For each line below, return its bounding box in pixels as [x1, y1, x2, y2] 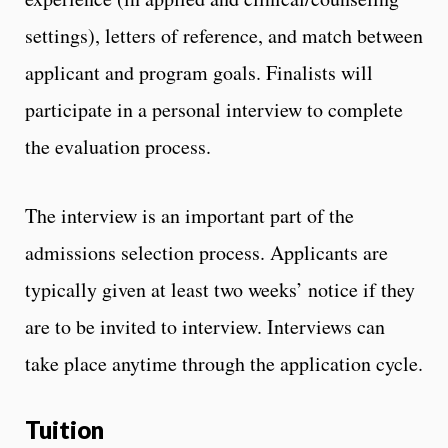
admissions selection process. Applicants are [25, 238, 388, 266]
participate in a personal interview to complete [25, 95, 403, 123]
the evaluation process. [25, 132, 218, 160]
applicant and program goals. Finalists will [25, 58, 373, 86]
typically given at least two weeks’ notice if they [25, 275, 415, 303]
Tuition [25, 414, 104, 444]
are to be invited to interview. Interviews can [25, 312, 385, 340]
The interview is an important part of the [25, 201, 354, 229]
